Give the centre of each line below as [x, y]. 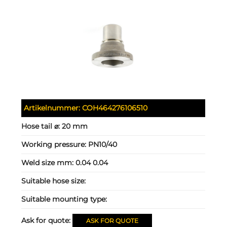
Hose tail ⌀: [42, 126]
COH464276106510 [115, 108]
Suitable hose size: [54, 181]
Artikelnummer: [53, 108]
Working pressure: [55, 144]
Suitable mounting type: [64, 199]
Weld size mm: [49, 162]
